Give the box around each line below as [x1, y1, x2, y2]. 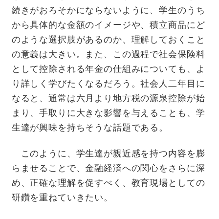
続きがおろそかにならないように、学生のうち [11, 5, 205, 16]
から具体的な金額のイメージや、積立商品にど [11, 20, 205, 30]
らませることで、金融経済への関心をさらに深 [11, 163, 205, 174]
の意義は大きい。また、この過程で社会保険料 [11, 49, 205, 60]
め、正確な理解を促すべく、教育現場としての [11, 178, 205, 188]
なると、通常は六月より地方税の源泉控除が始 [11, 93, 205, 104]
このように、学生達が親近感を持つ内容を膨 [11, 149, 205, 159]
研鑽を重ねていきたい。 [11, 193, 113, 203]
